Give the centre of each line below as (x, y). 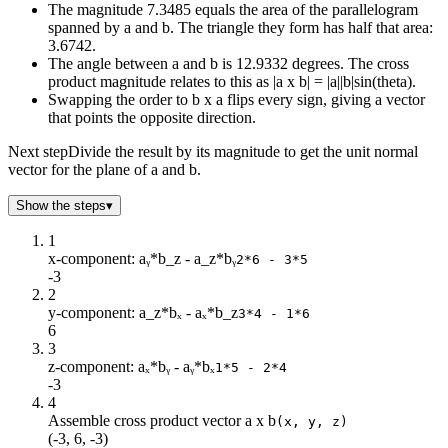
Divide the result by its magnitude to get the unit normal (243, 151)
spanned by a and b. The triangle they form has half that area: (240, 27)
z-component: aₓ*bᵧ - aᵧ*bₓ (131, 366)
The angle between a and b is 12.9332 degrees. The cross (228, 63)
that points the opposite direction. (152, 117)
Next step (38, 151)
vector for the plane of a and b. (104, 169)
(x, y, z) (312, 421)
